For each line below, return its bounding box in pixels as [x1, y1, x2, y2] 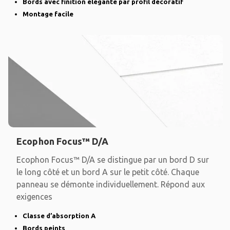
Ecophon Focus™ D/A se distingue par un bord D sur [16, 155, 209, 165]
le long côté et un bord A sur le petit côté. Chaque [16, 167, 199, 177]
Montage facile [23, 10, 73, 18]
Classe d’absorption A [23, 212, 95, 220]
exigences [16, 192, 52, 202]
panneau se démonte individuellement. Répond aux [16, 180, 205, 189]
